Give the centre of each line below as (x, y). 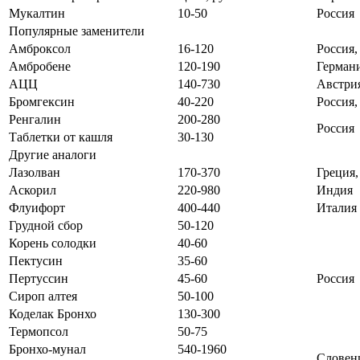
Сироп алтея (43, 296)
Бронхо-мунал (47, 349)
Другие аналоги (53, 154)
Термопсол (39, 331)
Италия (337, 207)
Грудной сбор (46, 225)
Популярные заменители (77, 31)
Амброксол (40, 48)
